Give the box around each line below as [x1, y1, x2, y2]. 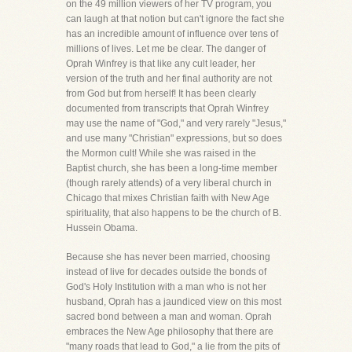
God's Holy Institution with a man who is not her [66, 281, 266, 292]
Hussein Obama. [66, 222, 137, 233]
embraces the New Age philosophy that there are [66, 326, 273, 337]
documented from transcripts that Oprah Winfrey [66, 103, 269, 114]
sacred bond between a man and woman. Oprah [66, 311, 272, 322]
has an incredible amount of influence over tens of [66, 28, 278, 39]
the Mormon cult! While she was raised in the [66, 148, 256, 159]
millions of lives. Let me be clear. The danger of [66, 43, 266, 54]
